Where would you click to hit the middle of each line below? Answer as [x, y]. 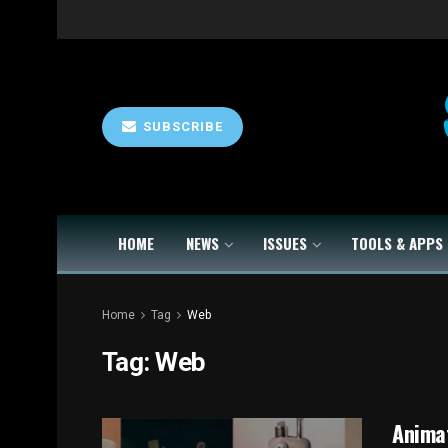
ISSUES [285, 243]
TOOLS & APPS [397, 243]
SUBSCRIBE [181, 126]
